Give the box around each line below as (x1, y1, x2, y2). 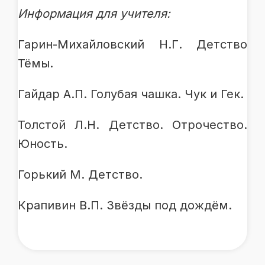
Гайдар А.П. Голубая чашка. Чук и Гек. (18, 87, 244, 102)
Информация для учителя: (18, 7, 170, 21)
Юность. (18, 137, 67, 151)
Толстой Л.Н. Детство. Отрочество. (18, 118, 247, 132)
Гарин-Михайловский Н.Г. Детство (18, 37, 247, 52)
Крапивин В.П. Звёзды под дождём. (18, 198, 232, 213)
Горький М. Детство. (18, 167, 143, 182)
